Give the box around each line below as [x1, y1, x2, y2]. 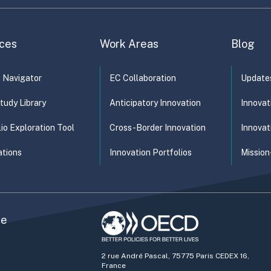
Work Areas [100, 38, 158, 51]
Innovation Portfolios [109, 148, 192, 158]
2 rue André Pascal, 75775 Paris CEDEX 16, [101, 252, 249, 261]
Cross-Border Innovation [109, 123, 206, 133]
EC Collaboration [109, 73, 176, 83]
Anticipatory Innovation [109, 98, 201, 108]
